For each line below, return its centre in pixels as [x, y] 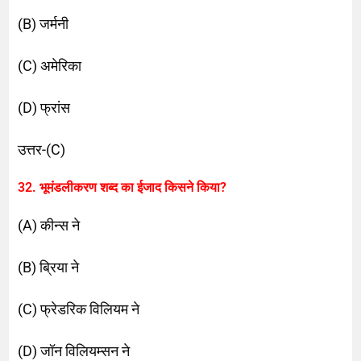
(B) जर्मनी [44, 23]
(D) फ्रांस [44, 107]
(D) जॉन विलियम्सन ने [74, 351]
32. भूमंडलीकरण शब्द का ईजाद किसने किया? [122, 187]
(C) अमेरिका [50, 65]
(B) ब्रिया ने [49, 267]
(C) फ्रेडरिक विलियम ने [79, 309]
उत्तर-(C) [42, 149]
